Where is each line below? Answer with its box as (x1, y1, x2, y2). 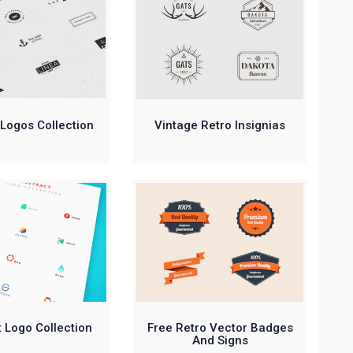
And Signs (191, 333, 248, 348)
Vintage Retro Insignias (154, 117, 285, 132)
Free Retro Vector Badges (147, 321, 293, 336)
